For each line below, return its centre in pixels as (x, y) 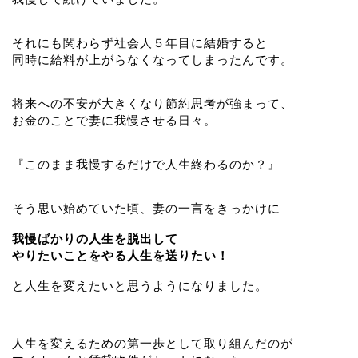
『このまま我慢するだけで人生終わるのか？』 (146, 165)
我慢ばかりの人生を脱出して (95, 239)
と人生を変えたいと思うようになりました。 (140, 286)
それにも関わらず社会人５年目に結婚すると (140, 43)
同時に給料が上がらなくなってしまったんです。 (153, 60)
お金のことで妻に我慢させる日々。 (114, 121)
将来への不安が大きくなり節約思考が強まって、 (153, 104)
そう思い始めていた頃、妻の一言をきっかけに (146, 209)
